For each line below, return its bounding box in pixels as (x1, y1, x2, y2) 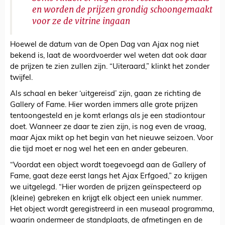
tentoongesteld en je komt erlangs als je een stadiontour (10, 113, 205, 121)
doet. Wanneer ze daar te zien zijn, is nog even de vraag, (10, 124, 206, 132)
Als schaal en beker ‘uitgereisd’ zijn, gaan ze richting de (10, 90, 201, 98)
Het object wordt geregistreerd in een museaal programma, (10, 206, 214, 214)
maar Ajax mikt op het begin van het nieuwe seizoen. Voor (10, 135, 213, 143)
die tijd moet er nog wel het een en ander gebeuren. (10, 146, 188, 154)
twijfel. (10, 74, 33, 82)
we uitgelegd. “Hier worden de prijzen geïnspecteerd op (10, 184, 201, 192)
